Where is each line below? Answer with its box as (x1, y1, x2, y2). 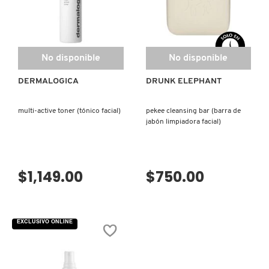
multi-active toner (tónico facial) (18, 107, 121, 115)
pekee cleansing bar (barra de (145, 107, 241, 115)
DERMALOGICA (18, 77, 79, 86)
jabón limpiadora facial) (145, 118, 221, 126)
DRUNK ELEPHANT (145, 77, 222, 86)
